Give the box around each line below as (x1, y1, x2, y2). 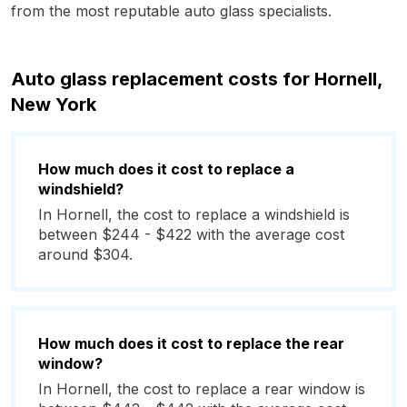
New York (11, 94, 96, 115)
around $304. (38, 245, 133, 263)
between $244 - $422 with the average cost (38, 225, 344, 243)
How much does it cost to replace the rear (38, 334, 344, 352)
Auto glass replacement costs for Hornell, (11, 68, 382, 90)
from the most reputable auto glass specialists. (11, 2, 332, 20)
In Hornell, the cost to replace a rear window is (38, 380, 365, 398)
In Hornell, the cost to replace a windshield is (38, 205, 350, 223)
